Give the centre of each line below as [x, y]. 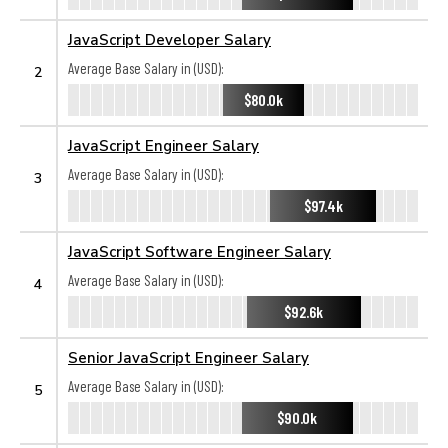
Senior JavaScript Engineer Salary [188, 357]
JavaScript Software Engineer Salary [199, 251]
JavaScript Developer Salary [169, 39]
